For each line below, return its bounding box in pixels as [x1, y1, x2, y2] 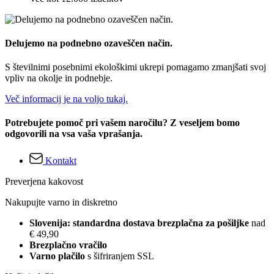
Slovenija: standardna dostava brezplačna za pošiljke [29, 217, 251, 228]
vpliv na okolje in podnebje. [5, 73, 113, 84]
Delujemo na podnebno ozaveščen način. [5, 37, 172, 48]
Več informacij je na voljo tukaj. [5, 94, 128, 105]
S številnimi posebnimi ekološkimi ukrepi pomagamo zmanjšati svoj [5, 62, 266, 73]
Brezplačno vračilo [29, 239, 107, 250]
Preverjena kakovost [5, 176, 83, 187]
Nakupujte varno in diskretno [5, 196, 117, 207]
